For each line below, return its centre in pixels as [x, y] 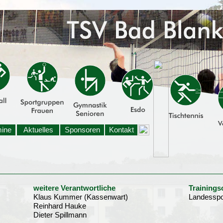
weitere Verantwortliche [74, 188]
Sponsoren [82, 130]
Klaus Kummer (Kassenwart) [81, 197]
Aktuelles [38, 130]
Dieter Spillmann [60, 215]
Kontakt [121, 130]
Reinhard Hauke [60, 206]
